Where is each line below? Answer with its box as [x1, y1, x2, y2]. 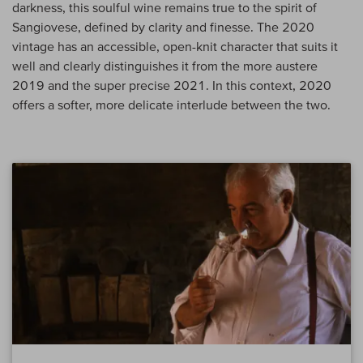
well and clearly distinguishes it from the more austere [12, 58, 318, 74]
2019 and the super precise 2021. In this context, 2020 [12, 78, 331, 93]
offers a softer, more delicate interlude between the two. [12, 97, 331, 113]
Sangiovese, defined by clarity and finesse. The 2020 [12, 19, 314, 35]
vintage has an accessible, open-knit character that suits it [12, 39, 338, 54]
